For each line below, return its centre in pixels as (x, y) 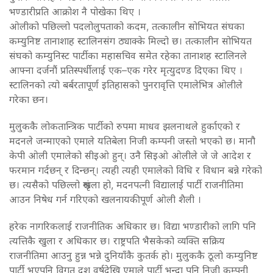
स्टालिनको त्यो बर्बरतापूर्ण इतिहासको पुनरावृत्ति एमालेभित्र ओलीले (126, 84)
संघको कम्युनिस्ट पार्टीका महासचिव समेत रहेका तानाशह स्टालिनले (128, 55)
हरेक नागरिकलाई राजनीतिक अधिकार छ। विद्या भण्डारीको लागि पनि (133, 226)
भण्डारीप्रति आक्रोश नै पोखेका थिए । (75, 11)
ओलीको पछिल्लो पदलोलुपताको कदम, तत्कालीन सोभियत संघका (127, 26)
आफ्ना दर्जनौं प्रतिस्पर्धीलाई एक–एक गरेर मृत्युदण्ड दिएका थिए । (126, 70)
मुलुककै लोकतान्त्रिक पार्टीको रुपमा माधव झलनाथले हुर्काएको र (125, 126)
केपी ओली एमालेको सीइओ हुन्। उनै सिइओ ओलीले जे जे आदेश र (130, 155)
